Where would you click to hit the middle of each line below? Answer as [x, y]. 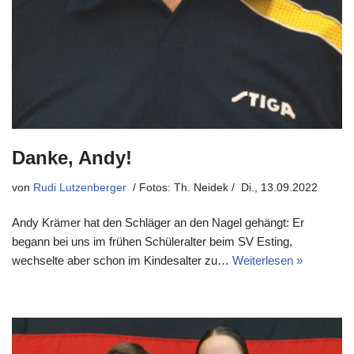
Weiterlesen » [267, 260]
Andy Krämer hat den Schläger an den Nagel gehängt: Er [158, 222]
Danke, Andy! [72, 157]
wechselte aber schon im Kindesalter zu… [122, 260]
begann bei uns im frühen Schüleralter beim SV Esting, [152, 241]
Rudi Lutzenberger [80, 187]
